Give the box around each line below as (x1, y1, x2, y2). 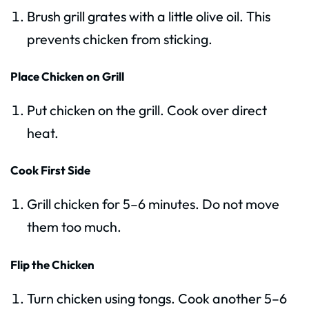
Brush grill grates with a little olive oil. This (26, 7, 270, 25)
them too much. (26, 218, 121, 236)
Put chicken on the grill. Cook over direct (26, 101, 267, 119)
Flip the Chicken (10, 257, 94, 272)
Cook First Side (10, 163, 90, 178)
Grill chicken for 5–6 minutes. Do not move (26, 195, 279, 213)
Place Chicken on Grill (10, 69, 124, 84)
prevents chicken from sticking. (26, 30, 212, 48)
